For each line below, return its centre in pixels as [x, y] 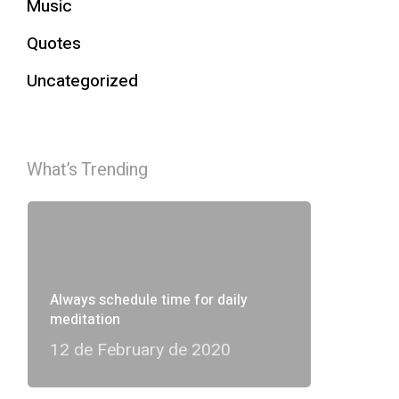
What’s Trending [87, 170]
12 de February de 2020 [140, 350]
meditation [85, 320]
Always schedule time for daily [148, 300]
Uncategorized [82, 81]
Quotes [53, 44]
